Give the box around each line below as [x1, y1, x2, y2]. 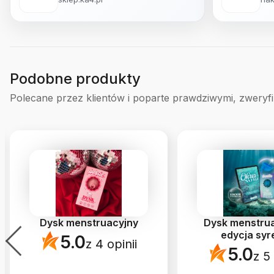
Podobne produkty [10, 70, 141, 88]
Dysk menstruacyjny [39, 216, 138, 229]
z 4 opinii [85, 236, 137, 251]
